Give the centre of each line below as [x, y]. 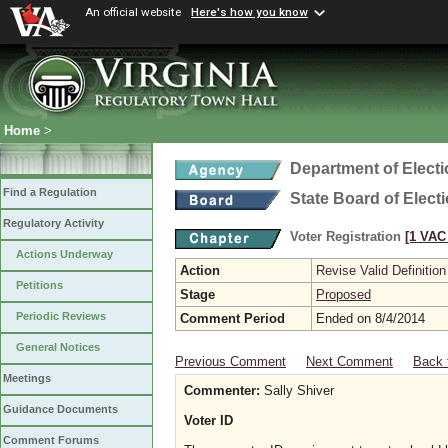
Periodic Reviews [61, 316]
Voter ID [208, 420]
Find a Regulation [50, 192]
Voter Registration [347, 236]
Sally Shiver [297, 390]
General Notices [58, 347]
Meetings [27, 378]
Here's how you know [249, 12]
